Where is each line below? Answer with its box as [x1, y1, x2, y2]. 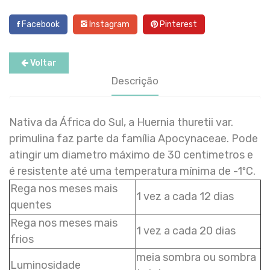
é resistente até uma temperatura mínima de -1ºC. [9, 164, 256, 178]
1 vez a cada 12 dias [136, 189, 234, 203]
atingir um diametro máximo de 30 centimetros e [9, 148, 253, 162]
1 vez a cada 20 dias [136, 224, 236, 237]
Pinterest [158, 19, 197, 30]
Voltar [28, 57, 57, 68]
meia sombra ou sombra [136, 250, 256, 264]
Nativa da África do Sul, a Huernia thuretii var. [9, 115, 233, 129]
